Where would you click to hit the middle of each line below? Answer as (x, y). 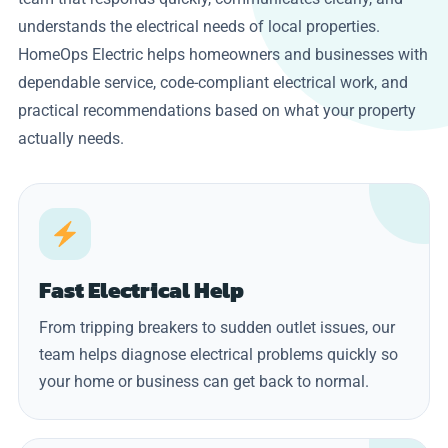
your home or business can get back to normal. (204, 381)
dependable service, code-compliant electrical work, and (213, 82)
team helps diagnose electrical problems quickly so (218, 354)
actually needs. (71, 138)
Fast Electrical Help (141, 290)
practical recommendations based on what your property (217, 110)
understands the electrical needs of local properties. (199, 26)
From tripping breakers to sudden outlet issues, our (217, 327)
